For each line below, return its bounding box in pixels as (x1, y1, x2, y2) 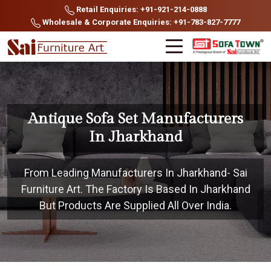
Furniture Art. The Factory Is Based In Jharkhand (21, 183, 250, 195)
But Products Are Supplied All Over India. (39, 199, 232, 212)
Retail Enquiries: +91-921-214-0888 (74, 5, 207, 14)
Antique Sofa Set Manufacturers (28, 110, 243, 128)
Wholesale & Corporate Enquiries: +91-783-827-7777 (41, 18, 240, 27)
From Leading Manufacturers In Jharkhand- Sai (24, 166, 247, 179)
